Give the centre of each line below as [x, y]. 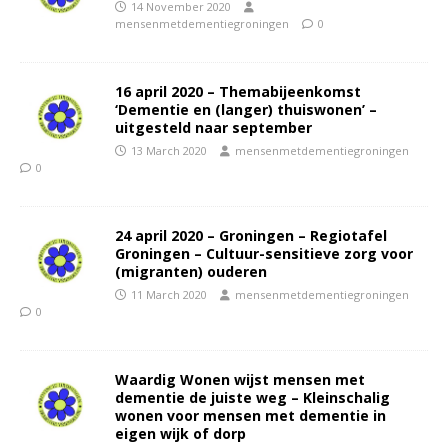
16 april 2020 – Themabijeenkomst [238, 91]
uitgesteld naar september [213, 127]
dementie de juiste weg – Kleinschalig [252, 397]
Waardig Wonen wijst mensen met [240, 379]
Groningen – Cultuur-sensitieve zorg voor [264, 253]
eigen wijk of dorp [180, 433]
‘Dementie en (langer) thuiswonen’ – [246, 109]
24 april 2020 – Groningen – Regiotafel [251, 235]
